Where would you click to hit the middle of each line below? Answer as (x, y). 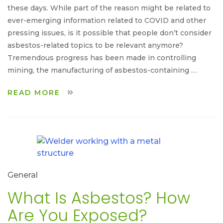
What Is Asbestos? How (99, 198)
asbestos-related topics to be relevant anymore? (95, 45)
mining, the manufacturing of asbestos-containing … (102, 70)
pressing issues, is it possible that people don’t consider (110, 33)
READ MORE (35, 92)
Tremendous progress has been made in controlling (102, 57)
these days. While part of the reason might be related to (109, 8)
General (23, 175)
